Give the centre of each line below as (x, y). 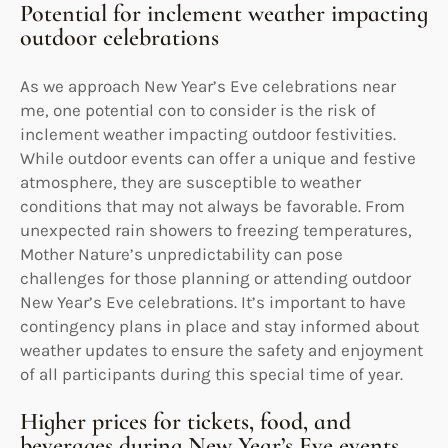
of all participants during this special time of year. (211, 373)
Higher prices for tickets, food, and (185, 421)
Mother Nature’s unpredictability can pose (181, 253)
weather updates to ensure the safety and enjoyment (221, 349)
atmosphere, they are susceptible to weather (190, 181)
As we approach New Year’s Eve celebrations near (208, 85)
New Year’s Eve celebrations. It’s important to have (213, 301)
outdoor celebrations (119, 37)
